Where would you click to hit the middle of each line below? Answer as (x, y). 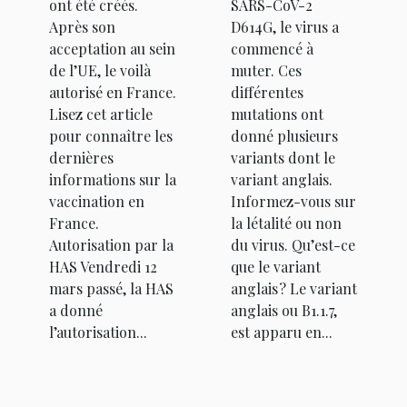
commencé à (272, 49)
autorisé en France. (113, 93)
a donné (76, 311)
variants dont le (283, 158)
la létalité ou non (286, 223)
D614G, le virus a (285, 27)
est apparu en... (282, 333)
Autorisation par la (111, 245)
